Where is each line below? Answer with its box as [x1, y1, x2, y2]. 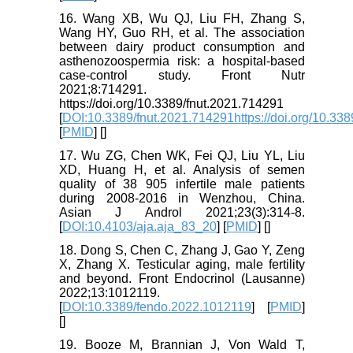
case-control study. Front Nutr [59, 69, 305, 83]
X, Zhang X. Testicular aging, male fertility [59, 258, 305, 272]
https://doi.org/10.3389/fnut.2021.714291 [59, 97, 284, 111]
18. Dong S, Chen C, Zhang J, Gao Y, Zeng [59, 243, 305, 258]
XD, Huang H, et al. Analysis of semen [59, 163, 305, 177]
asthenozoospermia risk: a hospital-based [59, 54, 305, 69]
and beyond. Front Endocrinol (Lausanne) [59, 272, 305, 286]
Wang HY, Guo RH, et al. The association [59, 26, 305, 40]
